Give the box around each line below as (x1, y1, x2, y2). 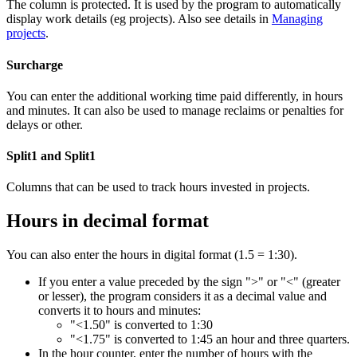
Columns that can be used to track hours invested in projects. (6, 180, 310, 194)
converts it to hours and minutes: (38, 304, 201, 318)
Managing (272, 12, 323, 26)
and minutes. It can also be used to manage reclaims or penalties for (6, 103, 343, 117)
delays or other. (6, 117, 83, 131)
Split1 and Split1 (6, 149, 96, 163)
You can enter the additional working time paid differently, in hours (6, 88, 343, 103)
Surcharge (6, 57, 63, 72)
